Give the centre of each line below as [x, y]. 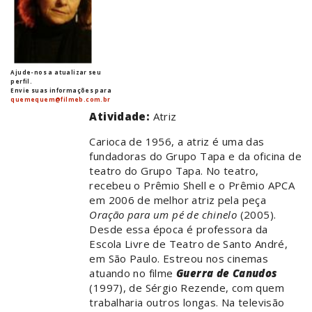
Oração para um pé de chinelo [163, 215]
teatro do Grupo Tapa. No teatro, [174, 171]
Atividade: [121, 117]
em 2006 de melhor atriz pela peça [178, 200]
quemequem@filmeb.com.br [61, 100]
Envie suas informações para [61, 91]
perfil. [22, 81]
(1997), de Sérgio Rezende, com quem [187, 288]
